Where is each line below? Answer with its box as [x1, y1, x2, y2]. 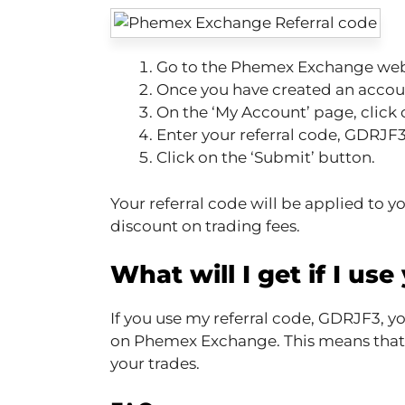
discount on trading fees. [110, 216, 300, 235]
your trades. [110, 354, 200, 373]
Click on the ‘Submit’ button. [156, 148, 375, 167]
